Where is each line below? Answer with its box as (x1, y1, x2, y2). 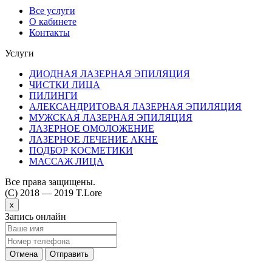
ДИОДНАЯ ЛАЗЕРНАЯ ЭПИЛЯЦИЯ (29, 68, 190, 79)
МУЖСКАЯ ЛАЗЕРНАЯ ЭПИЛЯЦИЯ (29, 112, 192, 123)
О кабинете (29, 16, 76, 27)
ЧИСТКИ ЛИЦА (29, 79, 100, 90)
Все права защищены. (5, 176, 95, 187)
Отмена (10, 249, 38, 259)
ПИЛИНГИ (29, 90, 78, 101)
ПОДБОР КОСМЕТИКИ (29, 144, 133, 155)
